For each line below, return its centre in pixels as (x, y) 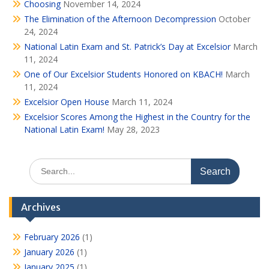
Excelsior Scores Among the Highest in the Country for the (137, 117)
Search (42, 164)
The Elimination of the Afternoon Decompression (120, 19)
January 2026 (49, 252)
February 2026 (52, 237)
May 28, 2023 (133, 129)
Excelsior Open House (67, 102)
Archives (41, 207)
